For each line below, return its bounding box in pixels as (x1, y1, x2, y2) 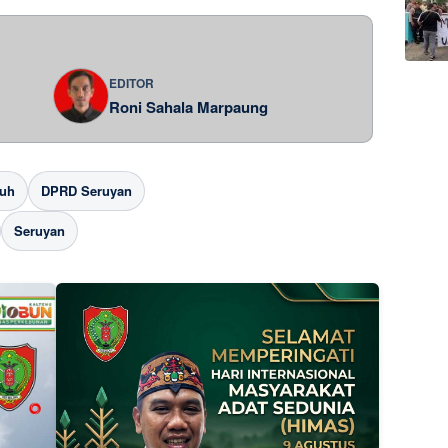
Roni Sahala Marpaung (109, 95, 268, 118)
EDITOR (109, 73, 154, 92)
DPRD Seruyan (41, 181, 132, 201)
